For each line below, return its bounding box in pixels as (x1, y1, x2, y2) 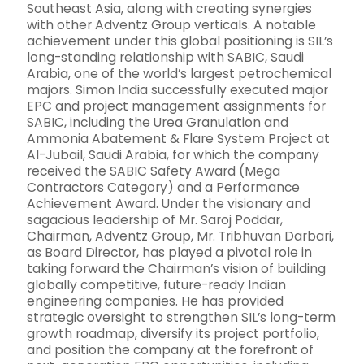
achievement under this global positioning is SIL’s (27, 32, 333, 50)
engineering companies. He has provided (27, 292, 284, 310)
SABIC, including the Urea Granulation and (27, 114, 288, 132)
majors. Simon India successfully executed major (27, 81, 328, 99)
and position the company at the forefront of (27, 341, 314, 359)
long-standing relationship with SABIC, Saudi (27, 49, 304, 67)
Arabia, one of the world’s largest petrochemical (27, 65, 331, 83)
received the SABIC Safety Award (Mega (27, 162, 280, 180)
